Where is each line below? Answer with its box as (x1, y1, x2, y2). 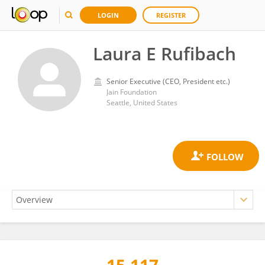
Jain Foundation (106, 87, 157, 97)
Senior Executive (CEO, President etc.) (106, 76, 230, 86)
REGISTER (156, 11, 186, 20)
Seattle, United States (106, 98, 177, 108)
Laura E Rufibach (93, 41, 236, 66)
